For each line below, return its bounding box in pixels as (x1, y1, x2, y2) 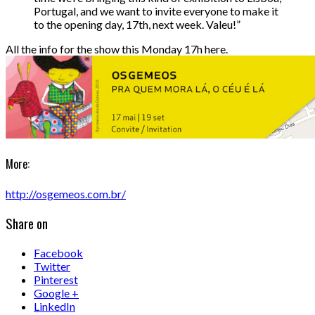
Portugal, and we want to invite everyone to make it (34, 4, 278, 18)
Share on (6, 214, 48, 233)
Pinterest (34, 272, 78, 286)
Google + (34, 285, 79, 300)
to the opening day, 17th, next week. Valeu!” (34, 17, 240, 31)
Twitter (34, 259, 70, 273)
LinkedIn (34, 299, 75, 313)
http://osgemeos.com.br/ (6, 187, 126, 201)
